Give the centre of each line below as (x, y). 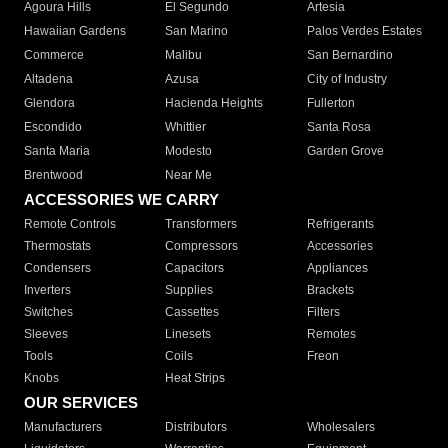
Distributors (196, 427)
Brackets (330, 290)
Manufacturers (63, 427)
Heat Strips (195, 378)
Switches (48, 312)
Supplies (189, 290)
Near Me (189, 175)
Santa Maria (57, 151)
